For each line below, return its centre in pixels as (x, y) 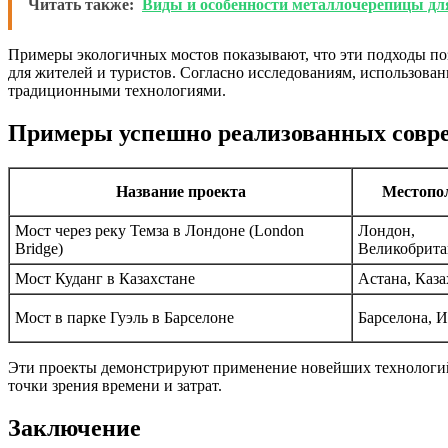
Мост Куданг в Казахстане (105, 278)
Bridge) (39, 248)
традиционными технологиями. (117, 91)
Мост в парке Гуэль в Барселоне (124, 317)
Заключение (74, 427)
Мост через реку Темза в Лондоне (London (159, 230)
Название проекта (180, 191)
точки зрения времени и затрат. (115, 385)
